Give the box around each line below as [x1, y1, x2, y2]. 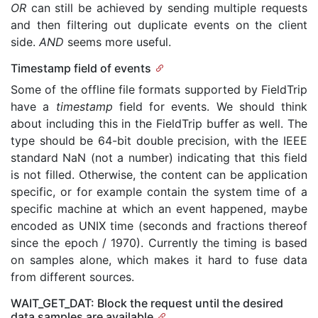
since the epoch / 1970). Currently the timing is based [11, 236, 307, 250]
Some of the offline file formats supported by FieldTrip [11, 82, 307, 97]
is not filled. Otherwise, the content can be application [11, 168, 307, 182]
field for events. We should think [112, 99, 307, 114]
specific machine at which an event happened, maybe [11, 202, 307, 216]
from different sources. [11, 270, 134, 284]
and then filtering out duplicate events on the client [11, 18, 307, 32]
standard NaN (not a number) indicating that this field [11, 150, 307, 165]
